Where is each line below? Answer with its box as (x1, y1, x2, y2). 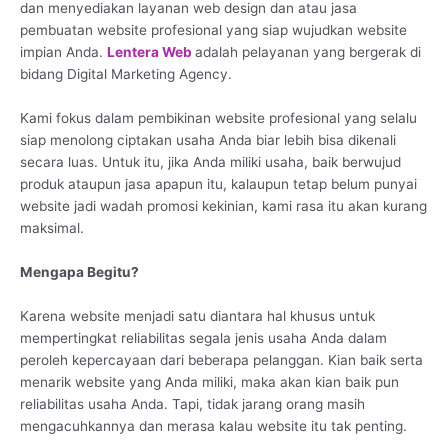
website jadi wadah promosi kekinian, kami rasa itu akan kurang (20, 197, 427, 214)
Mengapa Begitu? (20, 263, 139, 280)
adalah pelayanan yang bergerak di (195, 43, 421, 60)
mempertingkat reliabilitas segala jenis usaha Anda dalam (20, 329, 387, 346)
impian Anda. (20, 43, 107, 60)
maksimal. (20, 219, 84, 236)
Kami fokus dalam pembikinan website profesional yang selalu (20, 109, 417, 126)
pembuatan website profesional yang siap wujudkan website (20, 21, 407, 38)
